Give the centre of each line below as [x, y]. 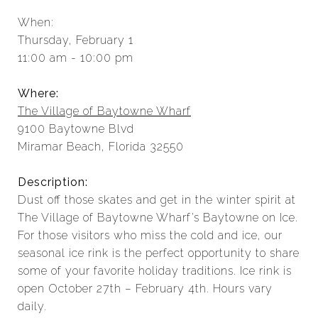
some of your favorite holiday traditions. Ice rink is [155, 271]
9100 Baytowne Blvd [76, 129]
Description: [53, 182]
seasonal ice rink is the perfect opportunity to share [159, 253]
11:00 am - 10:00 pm [76, 58]
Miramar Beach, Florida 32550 [101, 147]
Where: [38, 93]
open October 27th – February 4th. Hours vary [145, 289]
